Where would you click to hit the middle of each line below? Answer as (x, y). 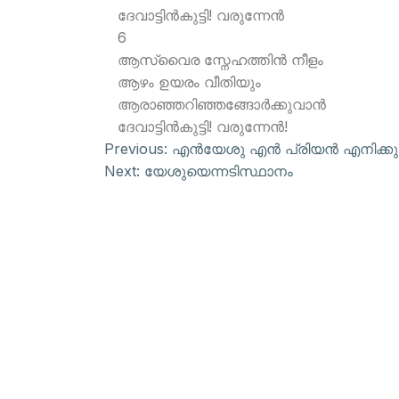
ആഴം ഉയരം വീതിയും (189, 82)
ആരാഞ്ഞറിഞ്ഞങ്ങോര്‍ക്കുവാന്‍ (222, 104)
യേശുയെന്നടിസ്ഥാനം (219, 171)
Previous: (136, 149)
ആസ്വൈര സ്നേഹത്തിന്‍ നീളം (220, 60)
